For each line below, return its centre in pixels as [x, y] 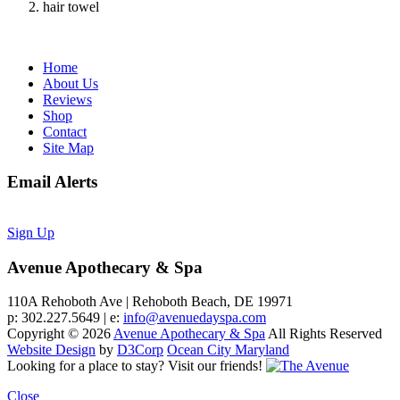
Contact [65, 131]
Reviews [67, 99]
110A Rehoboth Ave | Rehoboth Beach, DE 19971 [150, 302]
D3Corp [140, 350]
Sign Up [31, 232]
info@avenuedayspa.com [195, 318]
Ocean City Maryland [228, 350]
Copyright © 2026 [60, 334]
